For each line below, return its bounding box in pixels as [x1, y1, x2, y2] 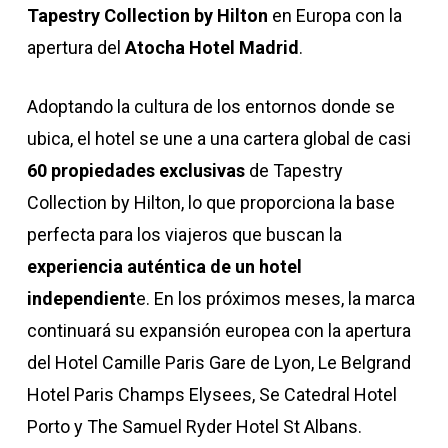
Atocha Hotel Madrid [124, 37, 299, 58]
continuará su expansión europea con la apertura [26, 320, 411, 341]
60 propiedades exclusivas [26, 160, 245, 181]
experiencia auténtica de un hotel [26, 256, 302, 277]
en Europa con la [267, 5, 402, 26]
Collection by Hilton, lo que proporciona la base [26, 192, 395, 213]
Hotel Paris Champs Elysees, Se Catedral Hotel [26, 384, 397, 405]
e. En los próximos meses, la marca [135, 288, 415, 309]
